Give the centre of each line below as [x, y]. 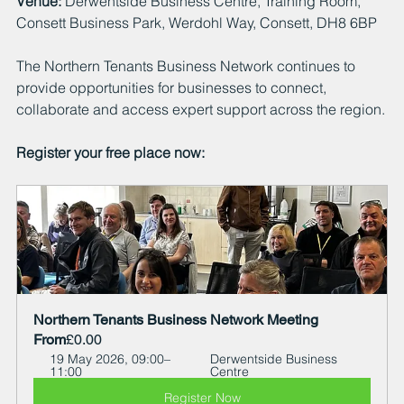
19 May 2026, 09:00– [110, 358]
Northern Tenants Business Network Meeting [176, 319]
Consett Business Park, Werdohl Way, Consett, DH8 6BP [197, 22]
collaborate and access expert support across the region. [201, 109]
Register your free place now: [110, 152]
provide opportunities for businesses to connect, [173, 87]
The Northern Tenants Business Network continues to [188, 65]
